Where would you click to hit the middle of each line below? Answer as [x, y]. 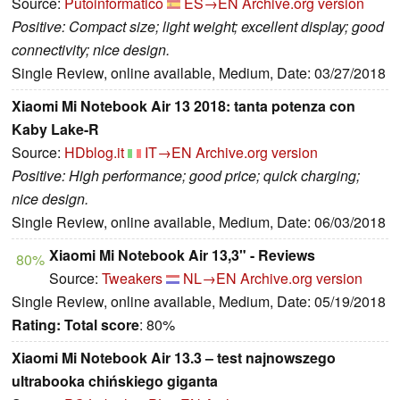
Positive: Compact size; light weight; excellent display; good [198, 27]
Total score [102, 325]
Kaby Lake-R [55, 129]
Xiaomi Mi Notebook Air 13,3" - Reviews [182, 255]
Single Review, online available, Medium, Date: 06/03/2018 [199, 222]
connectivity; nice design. [91, 50]
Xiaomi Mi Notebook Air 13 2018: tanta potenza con [183, 106]
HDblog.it [94, 153]
